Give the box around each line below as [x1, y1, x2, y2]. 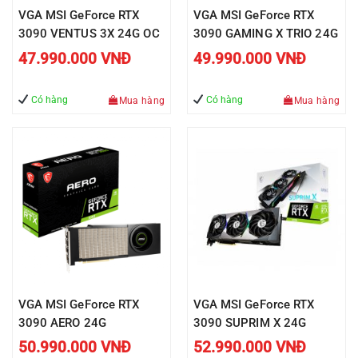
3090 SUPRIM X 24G [193, 315, 307, 330]
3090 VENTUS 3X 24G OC [18, 26, 160, 42]
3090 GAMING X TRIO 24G [193, 26, 338, 42]
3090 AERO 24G [18, 315, 106, 330]
